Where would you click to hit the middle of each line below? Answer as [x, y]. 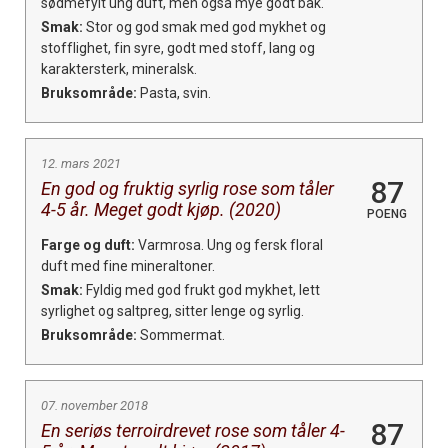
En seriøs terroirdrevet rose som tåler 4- [193, 430]
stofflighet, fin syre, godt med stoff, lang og [178, 47]
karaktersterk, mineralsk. [119, 68]
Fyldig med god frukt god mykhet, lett [201, 289]
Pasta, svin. [174, 92]
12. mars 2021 [81, 163]
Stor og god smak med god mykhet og [204, 26]
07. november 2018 [94, 405]
